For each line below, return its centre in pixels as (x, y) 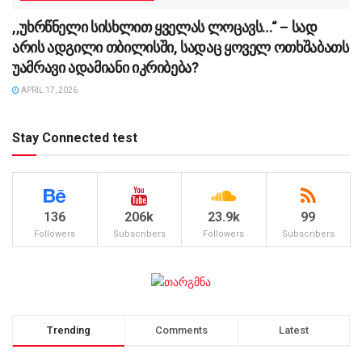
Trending (69, 330)
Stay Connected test (75, 138)
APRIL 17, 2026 (48, 90)
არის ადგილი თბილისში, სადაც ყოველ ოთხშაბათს (181, 48)
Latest (293, 330)
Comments (181, 330)
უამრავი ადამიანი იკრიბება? (105, 68)
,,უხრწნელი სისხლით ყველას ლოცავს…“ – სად (165, 27)
